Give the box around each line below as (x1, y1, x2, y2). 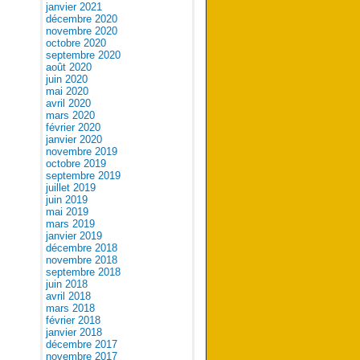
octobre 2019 (46, 157, 106, 170)
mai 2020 (46, 85, 88, 97)
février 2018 (46, 314, 100, 326)
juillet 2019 (46, 182, 96, 194)
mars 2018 (46, 302, 95, 314)
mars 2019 (46, 218, 95, 230)
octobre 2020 (46, 37, 106, 49)
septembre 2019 (46, 170, 121, 182)
